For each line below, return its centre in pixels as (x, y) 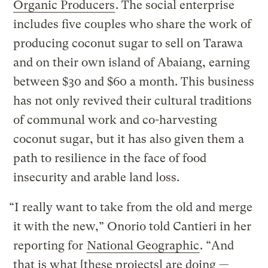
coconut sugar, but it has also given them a (129, 139)
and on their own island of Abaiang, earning (132, 63)
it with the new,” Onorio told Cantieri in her (133, 227)
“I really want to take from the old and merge (131, 208)
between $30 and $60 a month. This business (134, 82)
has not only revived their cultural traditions (133, 101)
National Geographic (143, 246)
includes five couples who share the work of (133, 25)
